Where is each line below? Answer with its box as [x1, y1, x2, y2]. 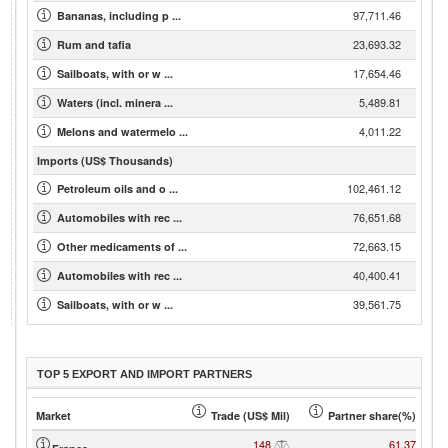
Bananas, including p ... [57, 8, 181, 23]
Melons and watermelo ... [57, 124, 188, 139]
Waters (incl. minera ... [57, 95, 173, 110]
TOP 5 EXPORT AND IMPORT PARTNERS [37, 368, 252, 380]
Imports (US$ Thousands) [37, 153, 173, 168]
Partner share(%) [328, 408, 416, 423]
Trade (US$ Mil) [211, 408, 290, 423]
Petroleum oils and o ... [57, 181, 178, 196]
